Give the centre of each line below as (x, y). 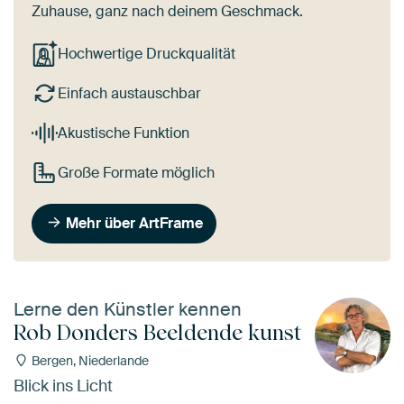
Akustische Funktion (123, 133)
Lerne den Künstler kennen (128, 310)
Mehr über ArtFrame (135, 223)
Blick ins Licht (63, 386)
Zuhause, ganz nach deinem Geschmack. (167, 12)
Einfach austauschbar (129, 94)
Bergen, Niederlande (88, 361)
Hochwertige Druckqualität (146, 54)
